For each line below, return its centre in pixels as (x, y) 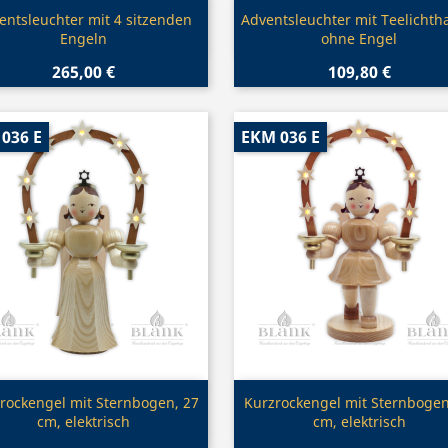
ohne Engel (359, 38)
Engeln (83, 38)
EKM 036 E (280, 137)
